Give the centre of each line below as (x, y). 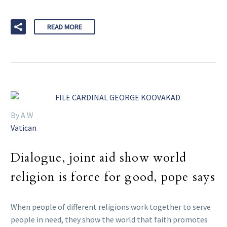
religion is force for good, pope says (113, 177)
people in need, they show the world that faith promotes (109, 219)
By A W (22, 115)
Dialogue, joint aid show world (99, 158)
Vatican (24, 128)
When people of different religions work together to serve (111, 206)
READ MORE (65, 27)
